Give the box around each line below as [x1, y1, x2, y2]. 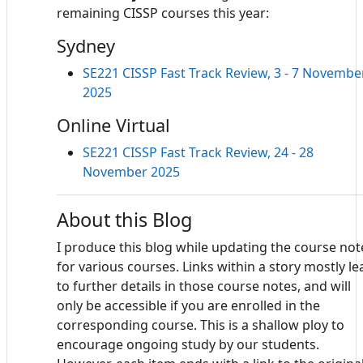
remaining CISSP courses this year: [57, 3, 269, 22]
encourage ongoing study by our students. [57, 335, 319, 353]
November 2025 [83, 162, 180, 181]
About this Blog [57, 206, 192, 233]
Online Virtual [57, 113, 170, 137]
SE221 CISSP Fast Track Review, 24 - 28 [83, 143, 314, 161]
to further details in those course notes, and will [57, 276, 351, 295]
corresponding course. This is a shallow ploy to [57, 315, 344, 334]
